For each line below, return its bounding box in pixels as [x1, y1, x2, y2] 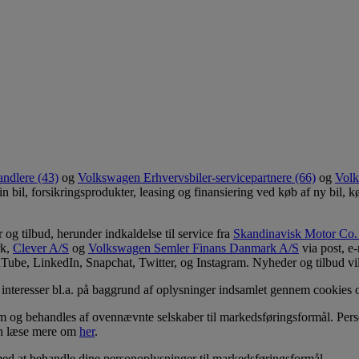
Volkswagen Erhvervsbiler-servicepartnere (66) [78, 170, 316, 184]
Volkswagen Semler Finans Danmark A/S [88, 240, 299, 255]
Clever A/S [13, 240, 69, 255]
